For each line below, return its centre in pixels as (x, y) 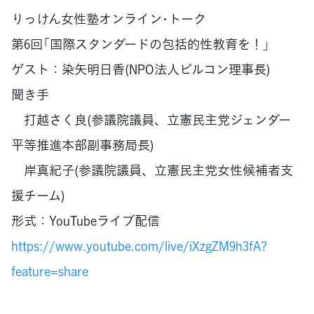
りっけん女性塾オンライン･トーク (109, 18)
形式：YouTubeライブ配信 (92, 220)
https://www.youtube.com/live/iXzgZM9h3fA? (139, 245)
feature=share (50, 271)
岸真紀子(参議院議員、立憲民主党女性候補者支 (152, 170)
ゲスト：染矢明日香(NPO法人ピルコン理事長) (141, 69)
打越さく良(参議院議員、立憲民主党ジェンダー (151, 119)
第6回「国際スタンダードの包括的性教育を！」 (141, 43)
